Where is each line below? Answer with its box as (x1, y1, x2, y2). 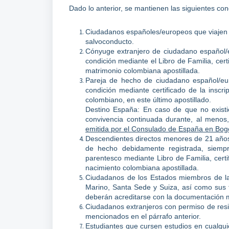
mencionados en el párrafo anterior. (85, 212, 203, 221)
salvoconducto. (85, 37, 136, 46)
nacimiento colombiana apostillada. (85, 164, 201, 172)
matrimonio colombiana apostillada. (85, 66, 202, 75)
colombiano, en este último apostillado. (85, 96, 211, 104)
